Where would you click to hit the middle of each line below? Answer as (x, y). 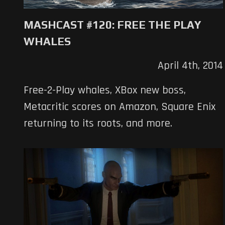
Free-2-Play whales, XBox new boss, (105, 91)
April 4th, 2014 (190, 66)
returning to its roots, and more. (98, 124)
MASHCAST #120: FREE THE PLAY (113, 25)
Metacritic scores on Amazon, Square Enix (120, 107)
